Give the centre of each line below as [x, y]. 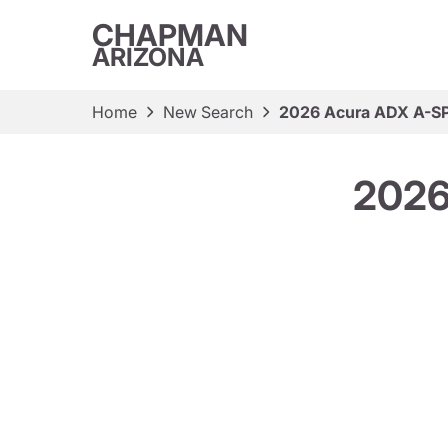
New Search [208, 112]
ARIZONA [148, 57]
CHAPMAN [170, 35]
